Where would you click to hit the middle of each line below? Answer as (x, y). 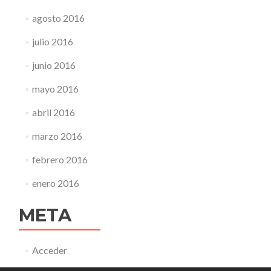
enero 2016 (55, 183)
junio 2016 (54, 65)
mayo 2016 (55, 89)
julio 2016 (52, 42)
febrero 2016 (60, 160)
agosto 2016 (58, 18)
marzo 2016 (57, 136)
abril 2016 (53, 113)
